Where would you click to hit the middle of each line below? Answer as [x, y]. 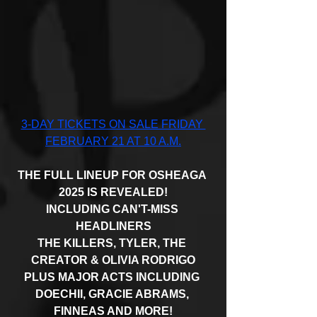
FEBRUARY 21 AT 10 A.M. [113, 141]
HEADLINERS [113, 226]
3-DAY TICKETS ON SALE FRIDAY [113, 124]
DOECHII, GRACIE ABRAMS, [113, 294]
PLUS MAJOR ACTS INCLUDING [113, 277]
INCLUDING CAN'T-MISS [113, 209]
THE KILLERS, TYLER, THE [113, 243]
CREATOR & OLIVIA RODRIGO [113, 260]
